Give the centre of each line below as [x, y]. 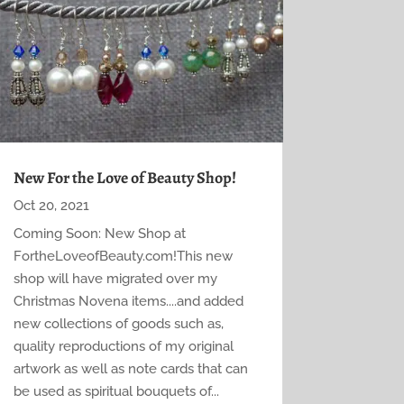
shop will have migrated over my [115, 279]
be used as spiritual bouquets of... [116, 392]
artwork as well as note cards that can [130, 369]
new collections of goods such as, [118, 324]
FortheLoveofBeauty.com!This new [123, 257]
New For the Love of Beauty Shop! [124, 178]
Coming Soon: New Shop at [99, 234]
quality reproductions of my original [123, 347]
